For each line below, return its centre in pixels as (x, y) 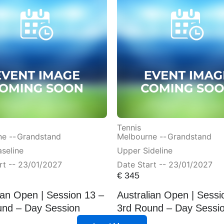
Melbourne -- (142, 137)
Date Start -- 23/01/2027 (165, 165)
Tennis (129, 128)
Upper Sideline (145, 151)
